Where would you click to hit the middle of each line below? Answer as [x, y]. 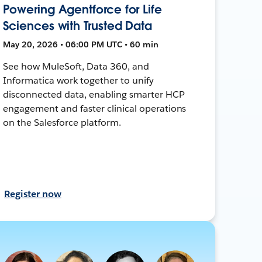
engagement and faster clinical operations [95, 108]
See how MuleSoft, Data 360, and [76, 66]
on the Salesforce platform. [62, 122]
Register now [33, 194]
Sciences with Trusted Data [78, 25]
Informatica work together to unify [78, 80]
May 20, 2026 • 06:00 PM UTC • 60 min [81, 44]
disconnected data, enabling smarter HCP [94, 94]
